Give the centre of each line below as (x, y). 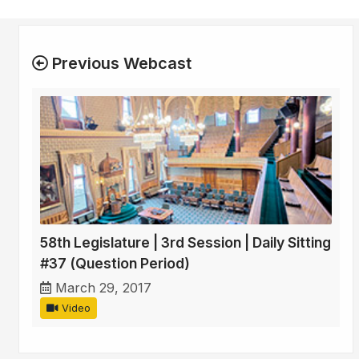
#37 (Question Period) (115, 264)
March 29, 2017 (103, 288)
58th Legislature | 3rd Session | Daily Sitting (186, 243)
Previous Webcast (120, 64)
